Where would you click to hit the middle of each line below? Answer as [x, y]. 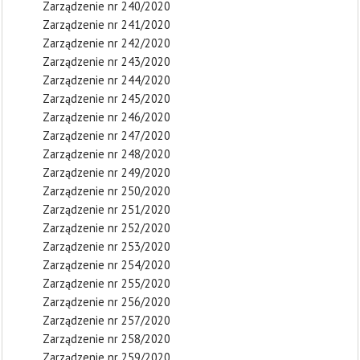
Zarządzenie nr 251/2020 [106, 209]
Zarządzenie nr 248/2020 [106, 154]
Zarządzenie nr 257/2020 [106, 320]
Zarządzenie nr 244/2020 [106, 80]
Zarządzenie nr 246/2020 [106, 117]
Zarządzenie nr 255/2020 [106, 283]
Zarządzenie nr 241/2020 [106, 25]
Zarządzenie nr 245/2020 [106, 98]
